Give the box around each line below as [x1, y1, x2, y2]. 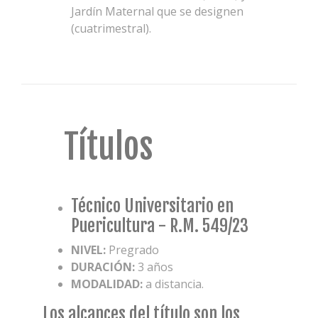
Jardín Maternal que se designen [71, 4, 243, 19]
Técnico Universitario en [71, 195, 234, 216]
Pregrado [109, 242, 159, 258]
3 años [135, 259, 173, 275]
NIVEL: [71, 242, 109, 258]
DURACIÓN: [71, 259, 135, 275]
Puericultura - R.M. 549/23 [71, 215, 248, 236]
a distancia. [143, 276, 204, 292]
